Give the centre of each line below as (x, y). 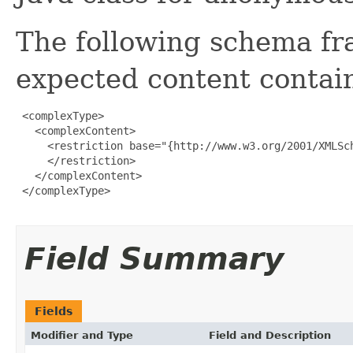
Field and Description (270, 335)
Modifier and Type (82, 335)
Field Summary (154, 258)
